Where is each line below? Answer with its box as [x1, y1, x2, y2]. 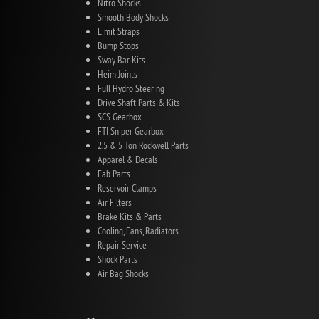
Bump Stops [98, 38, 139, 52]
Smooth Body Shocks [98, 10, 169, 23]
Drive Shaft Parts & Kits [98, 95, 180, 109]
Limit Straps [98, 24, 140, 38]
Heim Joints [98, 67, 137, 80]
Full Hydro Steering [98, 81, 164, 95]
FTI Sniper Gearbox [98, 124, 164, 137]
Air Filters [98, 195, 132, 209]
